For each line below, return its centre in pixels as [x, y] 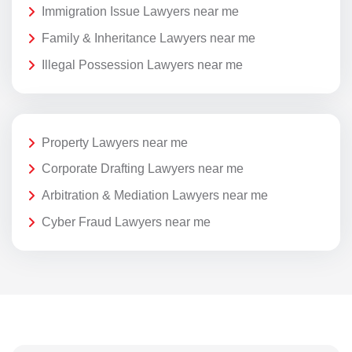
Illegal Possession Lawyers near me [142, 64]
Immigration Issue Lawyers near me [140, 12]
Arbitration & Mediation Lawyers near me [155, 195]
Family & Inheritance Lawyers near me [148, 38]
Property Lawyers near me [115, 142]
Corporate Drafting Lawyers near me [143, 169]
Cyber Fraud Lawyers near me [126, 222]
